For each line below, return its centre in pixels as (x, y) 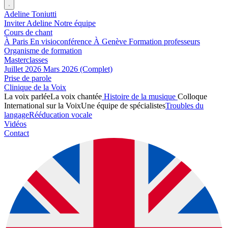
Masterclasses (26, 60)
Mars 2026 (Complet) (78, 69)
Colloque (192, 96)
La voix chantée (76, 96)
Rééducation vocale (61, 115)
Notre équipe (75, 23)
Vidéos (15, 124)
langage (17, 115)
